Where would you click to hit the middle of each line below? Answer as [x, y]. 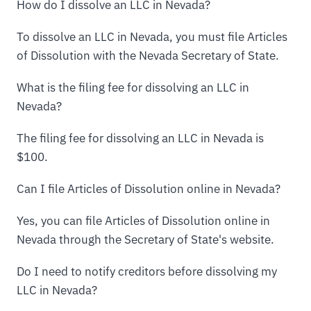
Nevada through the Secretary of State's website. [145, 239]
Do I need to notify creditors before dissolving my [147, 271]
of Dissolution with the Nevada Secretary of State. [148, 56]
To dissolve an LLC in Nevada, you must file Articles [152, 37]
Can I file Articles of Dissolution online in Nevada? [149, 188]
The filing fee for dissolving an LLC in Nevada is [140, 138]
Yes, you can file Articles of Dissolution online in [143, 220]
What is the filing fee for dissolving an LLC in [133, 88]
